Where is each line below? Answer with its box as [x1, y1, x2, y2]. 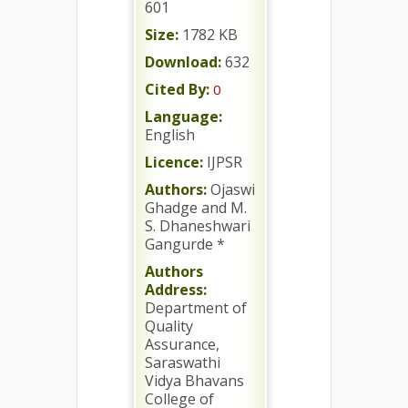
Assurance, [145, 334, 219, 354]
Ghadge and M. [145, 198, 247, 218]
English [145, 125, 195, 145]
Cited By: [145, 79, 209, 99]
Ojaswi [207, 179, 255, 199]
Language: [145, 107, 222, 127]
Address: [145, 280, 207, 300]
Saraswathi [145, 352, 220, 372]
